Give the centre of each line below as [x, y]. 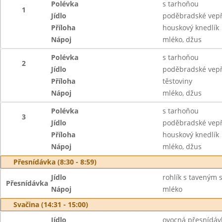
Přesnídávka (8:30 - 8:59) [55, 162]
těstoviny [177, 81]
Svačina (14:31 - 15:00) [51, 204]
